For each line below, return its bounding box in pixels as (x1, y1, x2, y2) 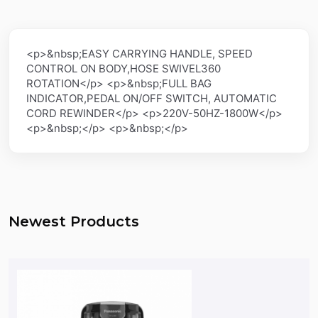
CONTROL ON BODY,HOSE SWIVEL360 (26, 61, 221, 75)
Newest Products (9, 212, 139, 230)
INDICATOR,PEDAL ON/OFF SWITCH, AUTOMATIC (26, 91, 277, 105)
